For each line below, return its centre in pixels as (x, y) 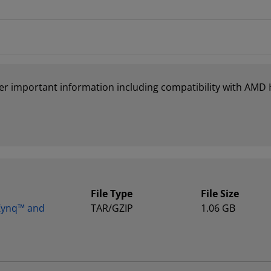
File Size (220, 194)
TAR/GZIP (112, 208)
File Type (112, 194)
